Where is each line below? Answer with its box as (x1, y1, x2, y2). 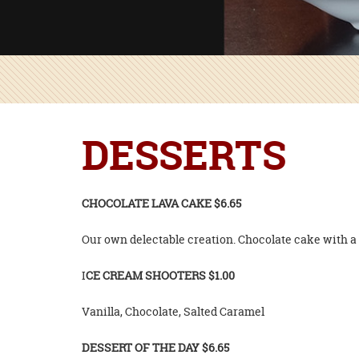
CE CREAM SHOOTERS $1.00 (86, 268, 235, 284)
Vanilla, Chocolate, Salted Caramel (82, 304, 264, 320)
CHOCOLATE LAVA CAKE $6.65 (82, 196, 241, 212)
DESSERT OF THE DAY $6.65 (82, 340, 229, 356)
